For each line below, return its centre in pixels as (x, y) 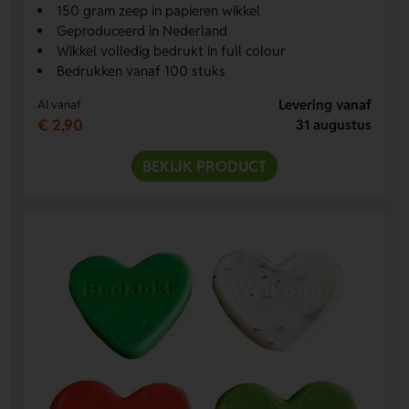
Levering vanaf (325, 105)
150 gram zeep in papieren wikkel (159, 11)
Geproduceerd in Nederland (142, 31)
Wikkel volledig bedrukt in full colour (172, 51)
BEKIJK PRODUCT (204, 167)
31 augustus (333, 125)
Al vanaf (60, 105)
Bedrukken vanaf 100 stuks (142, 71)
